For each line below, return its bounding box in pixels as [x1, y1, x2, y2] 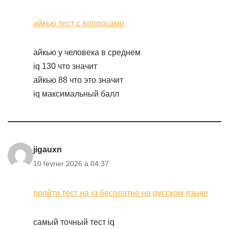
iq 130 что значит [33, 62, 97, 71]
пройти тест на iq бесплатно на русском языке [33, 189, 208, 197]
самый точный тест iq [33, 218, 114, 226]
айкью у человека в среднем [33, 48, 141, 57]
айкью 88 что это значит [33, 76, 123, 84]
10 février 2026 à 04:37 [33, 159, 109, 168]
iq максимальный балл [33, 89, 119, 98]
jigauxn [33, 145, 62, 154]
